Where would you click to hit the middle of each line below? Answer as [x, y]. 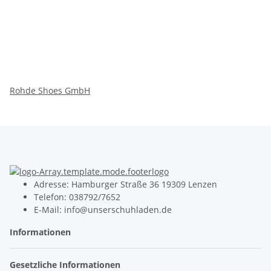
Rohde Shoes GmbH [50, 90]
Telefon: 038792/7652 [77, 197]
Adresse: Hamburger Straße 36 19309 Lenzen [126, 184]
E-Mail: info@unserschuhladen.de [103, 210]
